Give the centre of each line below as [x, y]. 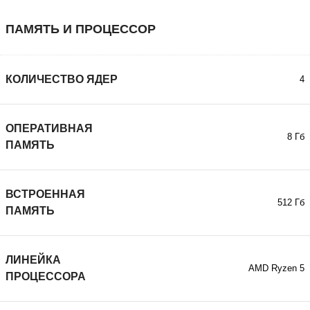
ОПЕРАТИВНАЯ [49, 128]
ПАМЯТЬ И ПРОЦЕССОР [81, 29]
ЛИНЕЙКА [33, 260]
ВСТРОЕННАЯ [45, 194]
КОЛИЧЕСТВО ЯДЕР [62, 79]
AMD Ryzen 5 [276, 268]
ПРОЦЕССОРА [46, 276]
